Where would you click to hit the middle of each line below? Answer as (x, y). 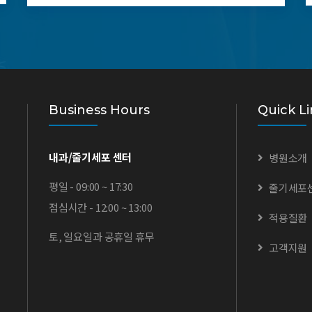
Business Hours (99, 110)
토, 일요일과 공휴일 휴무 (102, 237)
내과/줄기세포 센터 (91, 157)
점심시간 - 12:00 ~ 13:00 (101, 208)
